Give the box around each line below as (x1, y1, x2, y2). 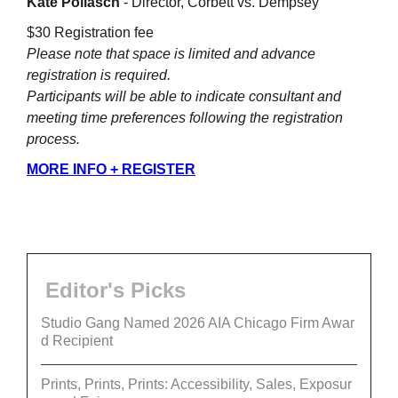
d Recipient (41, 333, 113, 349)
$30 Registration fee (27, 25, 154, 41)
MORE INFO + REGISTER (27, 162, 195, 178)
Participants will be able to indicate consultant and (27, 89, 341, 105)
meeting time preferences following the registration (27, 110, 343, 126)
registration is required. (27, 68, 171, 84)
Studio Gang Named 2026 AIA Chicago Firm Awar (41, 315, 354, 331)
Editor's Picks (45, 278, 186, 303)
